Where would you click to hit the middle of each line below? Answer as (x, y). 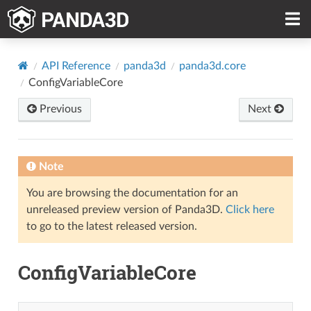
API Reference (76, 66)
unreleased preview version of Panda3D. (126, 209)
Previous (59, 109)
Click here (250, 209)
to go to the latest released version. (111, 226)
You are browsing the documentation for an (132, 193)
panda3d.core (212, 66)
